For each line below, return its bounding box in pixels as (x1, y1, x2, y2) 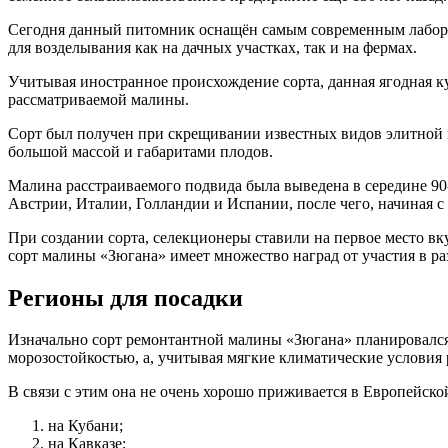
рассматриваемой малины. (8, 90, 189, 108)
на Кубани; (48, 417, 123, 435)
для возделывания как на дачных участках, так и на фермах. (8, 38, 417, 56)
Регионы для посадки (8, 284, 243, 311)
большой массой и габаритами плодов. (8, 142, 273, 160)
